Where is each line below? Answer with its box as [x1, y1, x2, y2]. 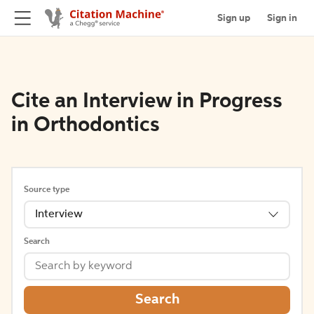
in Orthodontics [11, 115, 160, 136]
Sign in [267, 13, 297, 23]
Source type [24, 186, 69, 194]
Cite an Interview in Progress [11, 91, 282, 112]
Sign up [217, 13, 250, 23]
